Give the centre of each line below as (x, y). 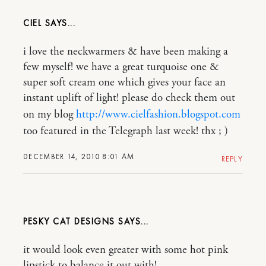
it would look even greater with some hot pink (126, 250)
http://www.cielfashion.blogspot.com (158, 115)
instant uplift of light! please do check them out (129, 98)
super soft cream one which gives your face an (124, 83)
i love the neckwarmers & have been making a (126, 52)
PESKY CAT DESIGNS (69, 222)
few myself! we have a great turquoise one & (121, 67)
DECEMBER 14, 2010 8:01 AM (79, 157)
